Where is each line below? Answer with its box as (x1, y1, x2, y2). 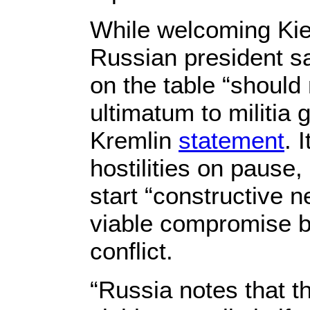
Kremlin (90, 127, 179, 154)
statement (179, 127, 284, 154)
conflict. (90, 237, 173, 264)
